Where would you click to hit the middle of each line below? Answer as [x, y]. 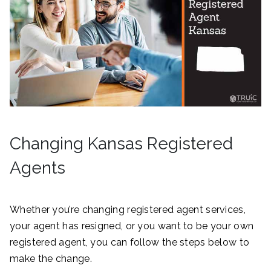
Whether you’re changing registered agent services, [128, 209]
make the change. [51, 258]
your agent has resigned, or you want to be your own [132, 226]
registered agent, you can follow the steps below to [130, 242]
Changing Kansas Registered [121, 143]
